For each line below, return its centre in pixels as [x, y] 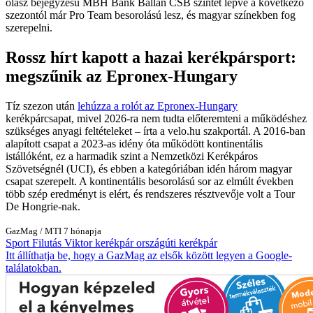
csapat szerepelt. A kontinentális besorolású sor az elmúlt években [150, 181]
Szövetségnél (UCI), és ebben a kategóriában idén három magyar [149, 168]
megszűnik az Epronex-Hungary [122, 76]
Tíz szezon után [42, 105]
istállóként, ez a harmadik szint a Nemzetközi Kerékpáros [132, 156]
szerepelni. [29, 27]
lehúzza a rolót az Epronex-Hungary [158, 105]
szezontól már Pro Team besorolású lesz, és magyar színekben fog [151, 15]
